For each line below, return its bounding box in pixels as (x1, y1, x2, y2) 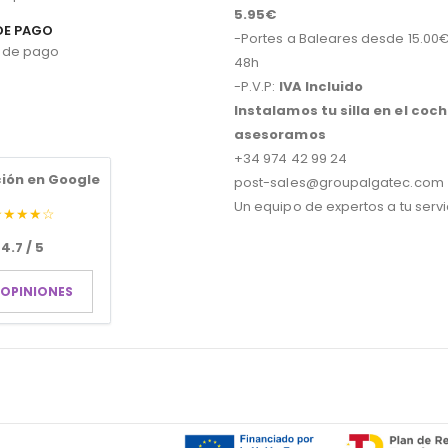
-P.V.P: (234, 76, 279, 96)
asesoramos (234, 124, 326, 144)
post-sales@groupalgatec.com (234, 172, 444, 192)
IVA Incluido (278, 76, 364, 96)
